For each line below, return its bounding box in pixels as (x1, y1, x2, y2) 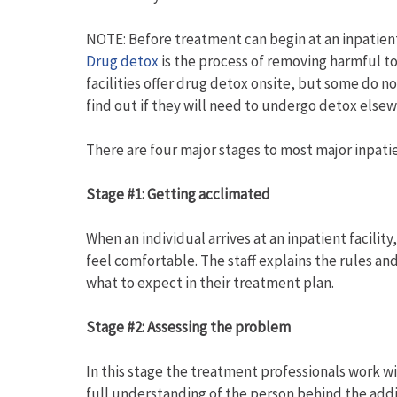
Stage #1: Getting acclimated (86, 184, 270, 204)
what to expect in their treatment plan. (86, 273, 334, 292)
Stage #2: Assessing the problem (86, 317, 291, 337)
